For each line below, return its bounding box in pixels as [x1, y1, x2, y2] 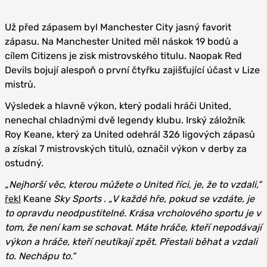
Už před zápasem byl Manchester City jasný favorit [5, 21, 231, 33]
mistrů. [5, 78, 36, 90]
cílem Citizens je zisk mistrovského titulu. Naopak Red [5, 49, 242, 61]
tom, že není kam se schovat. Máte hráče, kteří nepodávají [5, 221, 262, 233]
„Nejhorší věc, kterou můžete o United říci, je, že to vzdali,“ [5, 178, 261, 190]
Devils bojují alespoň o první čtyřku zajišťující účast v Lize [5, 64, 260, 76]
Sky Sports [54, 193, 101, 204]
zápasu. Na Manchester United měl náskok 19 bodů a [5, 35, 238, 47]
